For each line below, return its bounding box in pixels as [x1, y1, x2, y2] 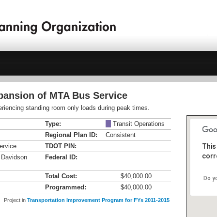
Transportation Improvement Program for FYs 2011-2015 [27, 197, 170, 203]
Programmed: [45, 184, 86, 191]
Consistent [106, 131, 136, 139]
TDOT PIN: [45, 142, 77, 150]
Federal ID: [45, 154, 77, 161]
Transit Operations [111, 120, 165, 127]
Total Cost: [45, 172, 77, 180]
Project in [4, 197, 27, 203]
